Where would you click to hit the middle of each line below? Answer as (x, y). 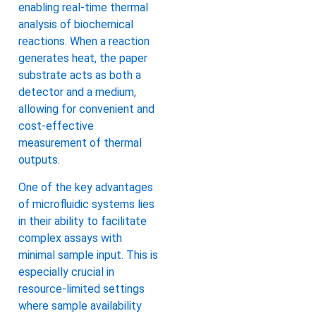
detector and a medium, (77, 92)
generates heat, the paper (83, 59)
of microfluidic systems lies (86, 204)
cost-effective (56, 126)
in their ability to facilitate (83, 221)
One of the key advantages (86, 187)
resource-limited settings (81, 288)
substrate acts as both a (80, 75)
